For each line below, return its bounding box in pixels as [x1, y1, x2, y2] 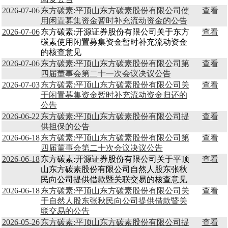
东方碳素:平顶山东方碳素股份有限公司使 [40, 6, 189, 15]
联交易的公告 [40, 207, 90, 215]
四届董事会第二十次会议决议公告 [40, 144, 163, 152]
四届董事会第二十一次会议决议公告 [40, 69, 171, 78]
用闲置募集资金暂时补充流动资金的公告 [40, 16, 187, 25]
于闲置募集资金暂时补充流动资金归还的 [40, 91, 187, 99]
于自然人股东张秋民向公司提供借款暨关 [40, 196, 187, 205]
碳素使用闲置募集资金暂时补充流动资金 [40, 38, 187, 46]
